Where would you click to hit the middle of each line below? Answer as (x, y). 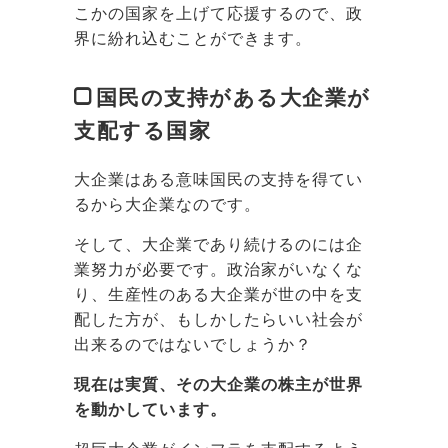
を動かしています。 (150, 409)
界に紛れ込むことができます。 (193, 38)
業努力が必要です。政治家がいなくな (218, 269)
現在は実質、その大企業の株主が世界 (218, 384)
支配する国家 (142, 130)
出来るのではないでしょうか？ (193, 344)
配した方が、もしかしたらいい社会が (218, 319)
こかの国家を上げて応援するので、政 (218, 13)
